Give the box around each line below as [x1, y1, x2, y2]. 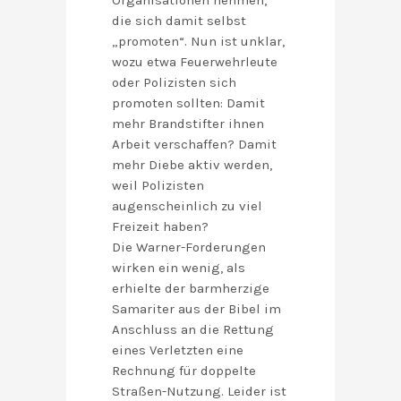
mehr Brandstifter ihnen [112, 115, 264, 132]
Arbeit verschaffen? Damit [112, 136, 277, 153]
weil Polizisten [112, 177, 204, 194]
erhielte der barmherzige [112, 280, 269, 297]
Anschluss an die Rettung [112, 321, 274, 338]
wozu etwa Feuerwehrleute [112, 54, 277, 71]
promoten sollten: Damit [112, 95, 265, 112]
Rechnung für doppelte [112, 363, 256, 380]
